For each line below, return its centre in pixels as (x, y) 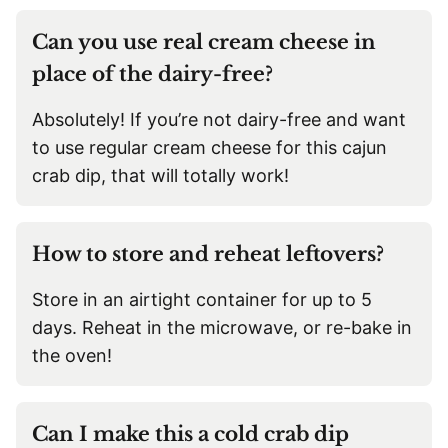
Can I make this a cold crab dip (190, 434)
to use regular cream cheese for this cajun (209, 147)
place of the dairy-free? (152, 74)
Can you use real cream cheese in (204, 42)
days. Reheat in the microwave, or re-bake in (222, 327)
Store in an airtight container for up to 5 (202, 299)
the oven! (72, 355)
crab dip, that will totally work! (160, 175)
